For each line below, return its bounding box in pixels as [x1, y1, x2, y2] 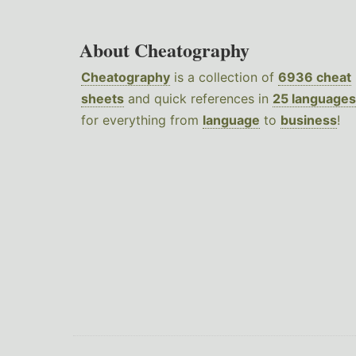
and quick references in [124, 91, 273, 107]
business [281, 112, 337, 129]
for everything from [81, 112, 203, 129]
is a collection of [170, 69, 278, 86]
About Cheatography [79, 36, 250, 64]
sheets [81, 91, 124, 107]
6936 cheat [278, 69, 351, 86]
